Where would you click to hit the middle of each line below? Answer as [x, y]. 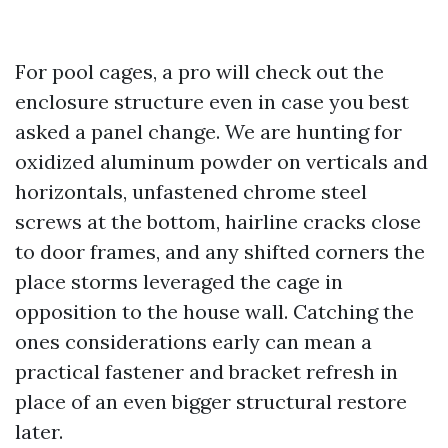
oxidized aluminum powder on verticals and [221, 161]
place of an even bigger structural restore [211, 401]
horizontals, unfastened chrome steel [191, 191]
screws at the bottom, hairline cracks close [218, 221]
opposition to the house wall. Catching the [214, 311]
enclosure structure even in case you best [212, 101]
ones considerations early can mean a [193, 341]
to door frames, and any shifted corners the [220, 251]
